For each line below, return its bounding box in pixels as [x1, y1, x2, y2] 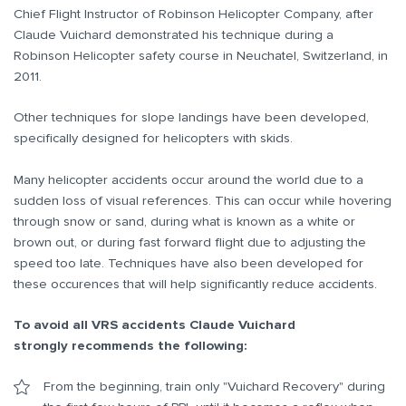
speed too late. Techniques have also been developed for [14, 254, 363, 271]
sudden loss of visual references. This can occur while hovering [14, 191, 391, 208]
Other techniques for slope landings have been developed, [14, 109, 369, 126]
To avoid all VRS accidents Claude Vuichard [14, 315, 295, 333]
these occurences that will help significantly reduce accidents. [14, 275, 381, 292]
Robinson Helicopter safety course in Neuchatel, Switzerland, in [14, 47, 388, 64]
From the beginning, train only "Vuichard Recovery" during [43, 378, 385, 395]
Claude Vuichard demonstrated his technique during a [14, 26, 333, 43]
